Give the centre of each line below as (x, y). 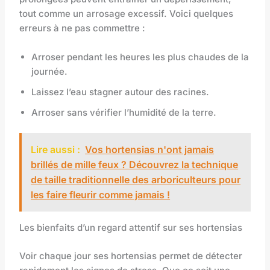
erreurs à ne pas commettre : (83, 28)
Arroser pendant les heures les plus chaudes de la (140, 57)
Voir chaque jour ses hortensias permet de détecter (131, 256)
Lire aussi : (56, 150)
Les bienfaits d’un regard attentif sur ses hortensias (131, 228)
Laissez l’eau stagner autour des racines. (121, 92)
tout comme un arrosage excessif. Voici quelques (127, 13)
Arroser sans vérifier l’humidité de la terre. (124, 112)
